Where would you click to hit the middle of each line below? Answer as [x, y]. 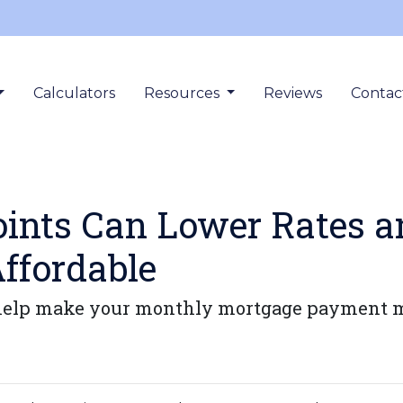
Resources [183, 93]
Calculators [74, 93]
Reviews [293, 93]
